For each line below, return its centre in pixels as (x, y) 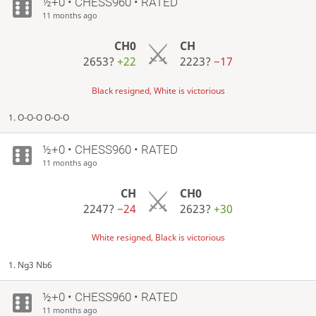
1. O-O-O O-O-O (39, 118)
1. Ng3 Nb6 (31, 265)
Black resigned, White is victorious (158, 90)
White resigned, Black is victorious (158, 238)
